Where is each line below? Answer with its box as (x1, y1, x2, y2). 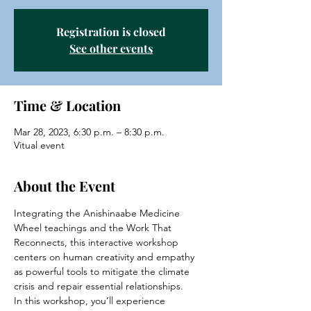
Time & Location (14, 96, 121, 115)
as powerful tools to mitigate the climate (14, 265, 192, 278)
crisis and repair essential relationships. (14, 280, 183, 292)
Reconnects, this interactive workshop (14, 236, 181, 249)
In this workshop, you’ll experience (14, 294, 168, 307)
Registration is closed (56, 24, 166, 39)
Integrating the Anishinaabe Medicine (14, 207, 183, 219)
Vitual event (14, 139, 65, 151)
